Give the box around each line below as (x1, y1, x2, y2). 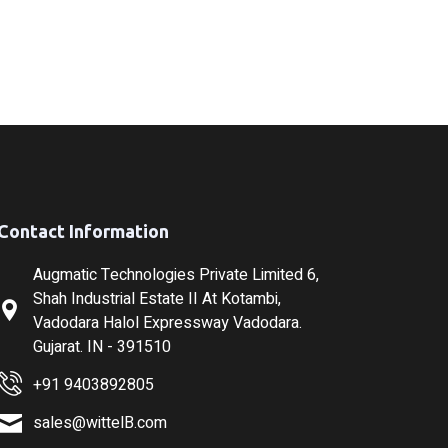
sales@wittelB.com (33, 411, 168, 436)
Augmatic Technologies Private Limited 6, (33, 262, 320, 287)
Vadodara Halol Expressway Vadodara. (33, 310, 303, 335)
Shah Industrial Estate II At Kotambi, (33, 286, 282, 311)
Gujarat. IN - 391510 (33, 334, 172, 359)
